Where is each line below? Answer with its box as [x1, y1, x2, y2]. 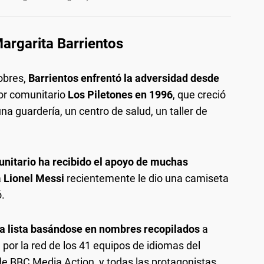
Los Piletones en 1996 [68, 88, 173, 101]
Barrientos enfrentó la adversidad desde [28, 72, 219, 84]
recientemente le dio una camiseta [64, 172, 229, 184]
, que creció [173, 88, 226, 101]
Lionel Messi [4, 172, 64, 184]
